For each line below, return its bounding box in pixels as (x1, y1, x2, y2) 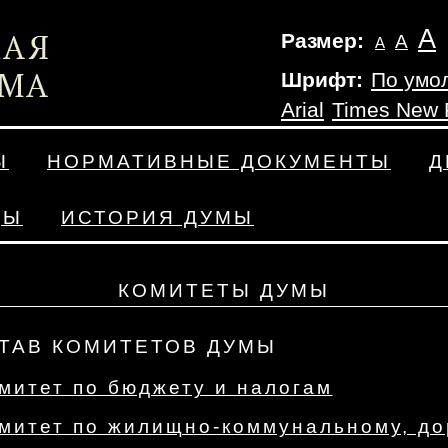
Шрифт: (281, 68, 363, 92)
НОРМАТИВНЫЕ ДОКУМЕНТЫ (47, 151, 391, 172)
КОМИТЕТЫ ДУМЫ (118, 280, 330, 301)
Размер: (281, 29, 370, 53)
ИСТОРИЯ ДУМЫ (61, 207, 254, 228)
